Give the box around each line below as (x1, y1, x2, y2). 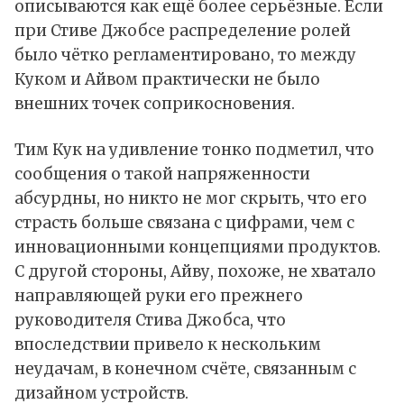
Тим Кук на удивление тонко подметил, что (14, 140, 374, 161)
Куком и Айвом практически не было (14, 69, 320, 90)
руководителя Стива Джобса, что (14, 310, 286, 331)
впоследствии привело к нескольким (14, 335, 321, 355)
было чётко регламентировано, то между (14, 45, 356, 66)
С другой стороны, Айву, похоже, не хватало (14, 262, 376, 282)
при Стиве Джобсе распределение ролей (14, 21, 351, 41)
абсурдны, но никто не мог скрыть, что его (14, 188, 367, 209)
